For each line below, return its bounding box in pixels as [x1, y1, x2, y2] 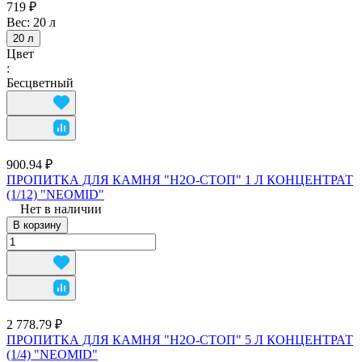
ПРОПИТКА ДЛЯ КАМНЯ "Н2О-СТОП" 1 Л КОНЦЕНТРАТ [6, 172, 353, 187]
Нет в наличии [20, 201, 102, 216]
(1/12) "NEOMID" [6, 187, 104, 201]
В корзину [13, 218, 61, 231]
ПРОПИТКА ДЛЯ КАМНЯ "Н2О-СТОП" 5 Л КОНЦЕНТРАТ [6, 332, 353, 347]
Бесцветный [6, 75, 74, 90]
